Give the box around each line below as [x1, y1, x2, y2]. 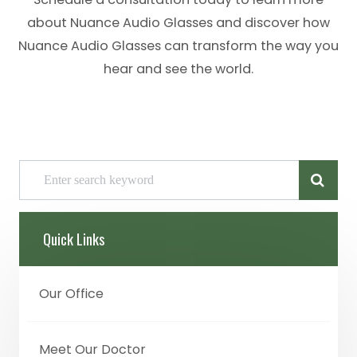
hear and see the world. [104, 59, 253, 78]
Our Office [39, 284, 104, 303]
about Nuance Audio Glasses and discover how [27, 13, 330, 32]
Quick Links [43, 227, 105, 249]
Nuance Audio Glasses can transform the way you [18, 36, 339, 55]
